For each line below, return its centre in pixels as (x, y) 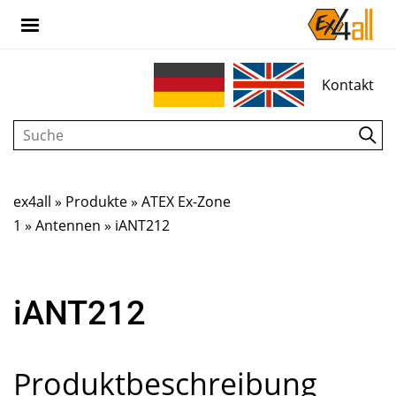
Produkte (96, 202)
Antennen (68, 225)
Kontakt (348, 84)
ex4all (32, 202)
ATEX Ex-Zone (186, 202)
